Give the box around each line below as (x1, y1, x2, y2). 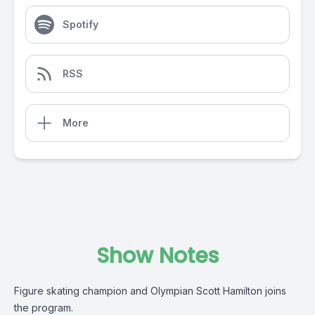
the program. (14, 302, 73, 314)
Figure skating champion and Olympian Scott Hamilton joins (14, 285, 286, 297)
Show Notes (96, 241, 219, 271)
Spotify (63, 18, 98, 30)
